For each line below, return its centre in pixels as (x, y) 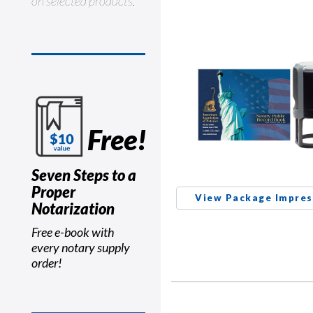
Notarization (73, 209)
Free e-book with (73, 232)
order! (47, 263)
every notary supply (81, 247)
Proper (53, 192)
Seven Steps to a (84, 175)
